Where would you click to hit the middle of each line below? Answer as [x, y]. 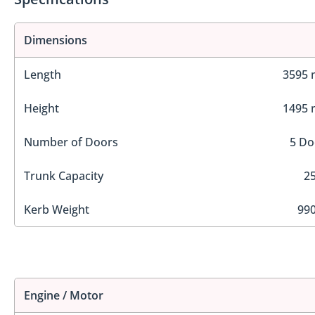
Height [41, 108]
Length [43, 74]
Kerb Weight [57, 209]
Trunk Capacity [64, 175]
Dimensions [56, 40]
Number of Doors [71, 142]
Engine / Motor [64, 296]
